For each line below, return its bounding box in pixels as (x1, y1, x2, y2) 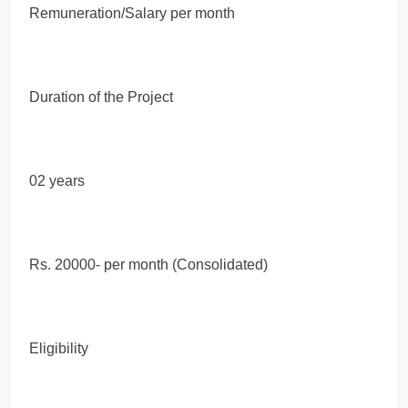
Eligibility (29, 340, 88, 356)
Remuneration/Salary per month (29, 5, 235, 21)
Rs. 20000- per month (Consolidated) (29, 256, 268, 272)
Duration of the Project (29, 88, 173, 105)
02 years (29, 172, 85, 189)
